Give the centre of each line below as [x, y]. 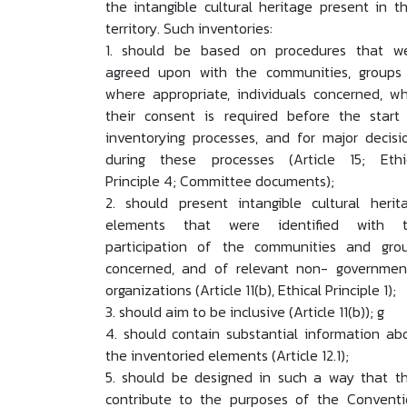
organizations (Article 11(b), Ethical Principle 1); [250, 290]
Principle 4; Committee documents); [219, 181]
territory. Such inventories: [189, 29]
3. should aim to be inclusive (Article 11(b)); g [244, 312]
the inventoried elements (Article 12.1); [227, 356]
